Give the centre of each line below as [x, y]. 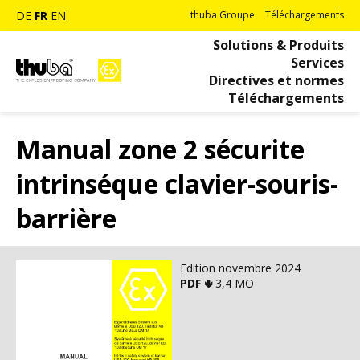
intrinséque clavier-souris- [177, 184]
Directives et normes [276, 80]
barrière [66, 219]
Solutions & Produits [278, 45]
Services [317, 63]
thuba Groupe [223, 15]
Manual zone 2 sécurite [160, 149]
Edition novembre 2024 [240, 268]
